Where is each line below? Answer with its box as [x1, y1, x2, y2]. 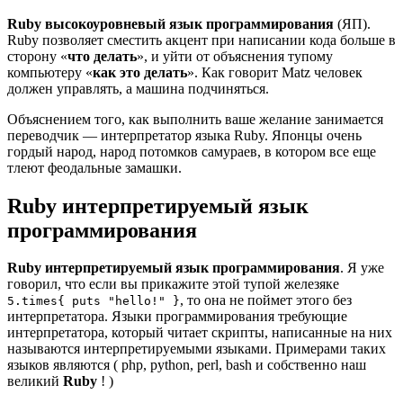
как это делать [93, 64, 187, 80]
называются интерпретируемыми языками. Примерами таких [7, 341, 386, 357]
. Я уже [340, 260, 384, 276]
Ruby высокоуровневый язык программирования [7, 15, 334, 31]
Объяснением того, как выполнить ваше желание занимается [7, 111, 383, 127]
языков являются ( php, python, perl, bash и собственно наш [7, 357, 366, 373]
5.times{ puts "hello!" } [7, 294, 180, 309]
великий [7, 373, 63, 390]
